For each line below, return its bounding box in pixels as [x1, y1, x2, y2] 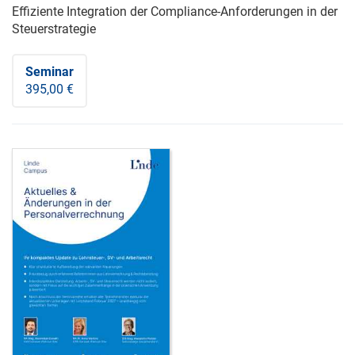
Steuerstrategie [12, 21, 96, 37]
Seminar [25, 64, 74, 80]
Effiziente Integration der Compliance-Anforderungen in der [12, 4, 338, 20]
